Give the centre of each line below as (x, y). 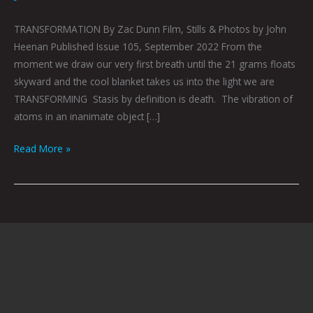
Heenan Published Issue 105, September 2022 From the (138, 47)
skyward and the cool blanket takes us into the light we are (144, 82)
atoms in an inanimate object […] (87, 117)
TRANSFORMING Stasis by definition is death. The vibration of (153, 99)
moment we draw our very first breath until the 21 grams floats (155, 64)
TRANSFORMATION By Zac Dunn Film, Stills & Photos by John (150, 29)
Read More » (42, 148)
